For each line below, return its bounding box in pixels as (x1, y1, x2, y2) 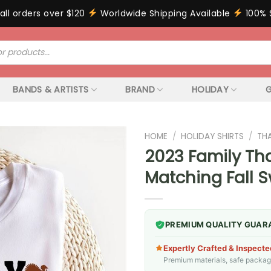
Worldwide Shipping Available (97, 7, 233, 19)
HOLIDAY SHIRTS (181, 131, 244, 142)
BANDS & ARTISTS (13, 83, 89, 96)
